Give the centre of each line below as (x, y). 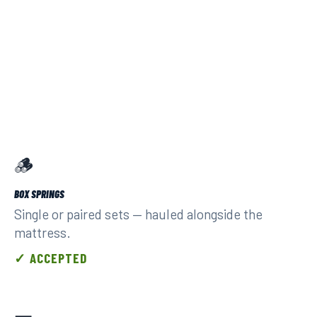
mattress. (42, 232)
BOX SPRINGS (39, 194)
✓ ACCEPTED (51, 258)
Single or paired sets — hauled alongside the (138, 214)
